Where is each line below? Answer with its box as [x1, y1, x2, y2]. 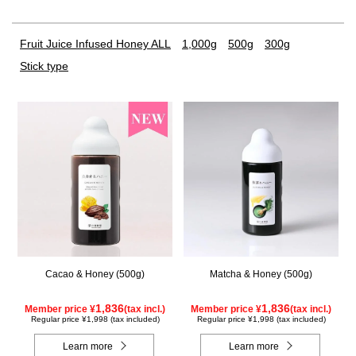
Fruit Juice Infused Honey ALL [20, 37, 171, 50]
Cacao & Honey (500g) [45, 268, 145, 280]
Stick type [20, 59, 68, 72]
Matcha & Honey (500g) [210, 268, 312, 280]
